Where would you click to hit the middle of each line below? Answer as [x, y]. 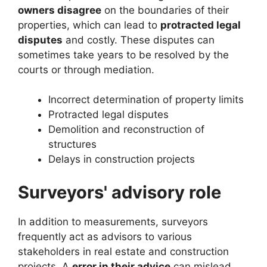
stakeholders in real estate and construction [123, 251]
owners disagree [60, 10]
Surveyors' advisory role [119, 192]
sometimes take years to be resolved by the [123, 55]
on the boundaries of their [165, 10]
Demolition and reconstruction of [126, 130]
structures [72, 145]
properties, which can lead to [89, 25]
